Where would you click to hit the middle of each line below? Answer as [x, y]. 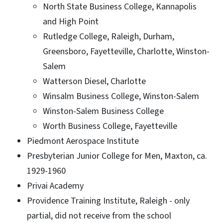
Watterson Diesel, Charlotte [94, 81]
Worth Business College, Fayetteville [110, 126]
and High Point [71, 21]
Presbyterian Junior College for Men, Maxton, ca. [117, 156]
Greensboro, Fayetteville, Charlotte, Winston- [126, 51]
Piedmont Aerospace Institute [83, 141]
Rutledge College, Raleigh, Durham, [109, 36]
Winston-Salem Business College [103, 111]
